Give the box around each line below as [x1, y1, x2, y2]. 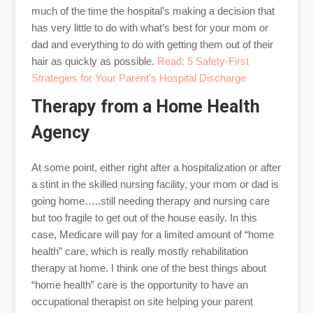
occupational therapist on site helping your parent [31, 295, 253, 307]
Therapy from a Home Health [31, 96, 260, 117]
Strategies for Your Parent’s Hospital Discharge [31, 71, 246, 84]
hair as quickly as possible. [31, 54, 157, 67]
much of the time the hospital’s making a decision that [31, 4, 275, 17]
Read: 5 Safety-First [156, 54, 249, 67]
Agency [31, 122, 90, 143]
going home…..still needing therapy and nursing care [31, 194, 270, 207]
